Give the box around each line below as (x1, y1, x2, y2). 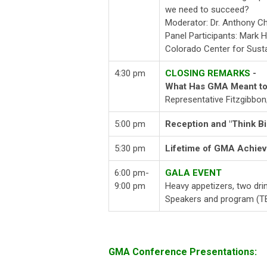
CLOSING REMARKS (165, 68, 250, 79)
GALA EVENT (165, 167, 222, 179)
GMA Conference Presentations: (108, 246, 257, 258)
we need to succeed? (165, 4, 249, 15)
